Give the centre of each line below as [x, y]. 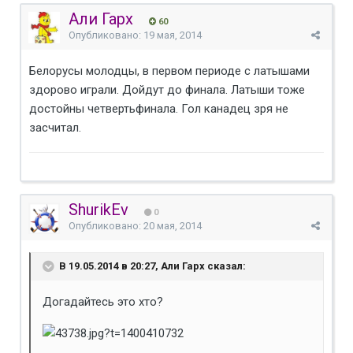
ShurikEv [98, 209]
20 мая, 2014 [173, 225]
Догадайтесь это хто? [103, 301]
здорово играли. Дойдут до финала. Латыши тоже [167, 89]
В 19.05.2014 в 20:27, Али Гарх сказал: [151, 266]
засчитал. [55, 127]
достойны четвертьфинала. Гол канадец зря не [159, 108]
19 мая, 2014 [173, 35]
